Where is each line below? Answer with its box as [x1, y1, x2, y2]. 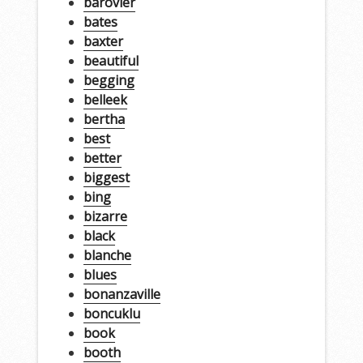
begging [83, 70, 135, 89]
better [83, 148, 122, 167]
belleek [83, 90, 127, 109]
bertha [83, 109, 125, 128]
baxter [83, 32, 123, 50]
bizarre [83, 207, 127, 225]
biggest [83, 168, 130, 186]
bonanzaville [83, 284, 160, 303]
